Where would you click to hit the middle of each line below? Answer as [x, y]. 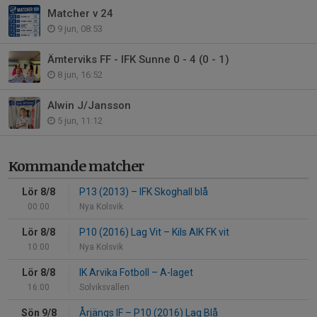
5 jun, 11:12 [79, 121]
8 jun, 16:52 [79, 75]
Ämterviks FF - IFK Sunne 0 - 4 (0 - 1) [138, 60]
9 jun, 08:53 [79, 29]
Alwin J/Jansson [89, 106]
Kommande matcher [76, 166]
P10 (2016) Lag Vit [121, 232]
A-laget [175, 273]
